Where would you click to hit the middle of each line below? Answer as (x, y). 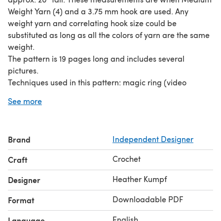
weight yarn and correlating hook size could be (92, 23)
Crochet (127, 158)
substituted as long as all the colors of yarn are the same (109, 35)
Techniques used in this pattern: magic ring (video (97, 82)
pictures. (23, 70)
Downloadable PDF (148, 199)
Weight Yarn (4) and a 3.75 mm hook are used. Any (98, 11)
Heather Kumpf (140, 179)
